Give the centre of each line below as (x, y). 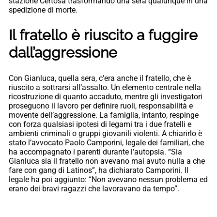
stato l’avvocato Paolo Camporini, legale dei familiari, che (106, 142)
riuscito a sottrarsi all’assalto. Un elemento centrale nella (105, 87)
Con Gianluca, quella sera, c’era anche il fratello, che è (100, 78)
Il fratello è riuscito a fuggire (103, 35)
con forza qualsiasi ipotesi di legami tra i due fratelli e (100, 124)
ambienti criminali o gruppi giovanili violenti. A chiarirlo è (105, 133)
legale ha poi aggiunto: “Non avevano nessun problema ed (108, 179)
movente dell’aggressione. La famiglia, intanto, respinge (104, 115)
